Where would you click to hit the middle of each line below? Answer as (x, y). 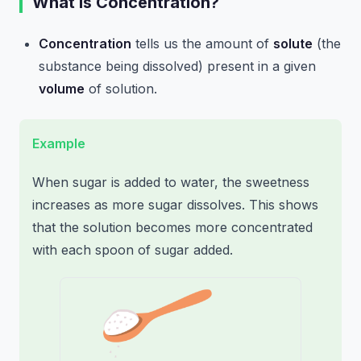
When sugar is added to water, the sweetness (171, 182)
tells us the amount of (202, 44)
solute (293, 44)
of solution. (121, 89)
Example (59, 143)
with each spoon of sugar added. (133, 250)
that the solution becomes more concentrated (172, 227)
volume (62, 89)
